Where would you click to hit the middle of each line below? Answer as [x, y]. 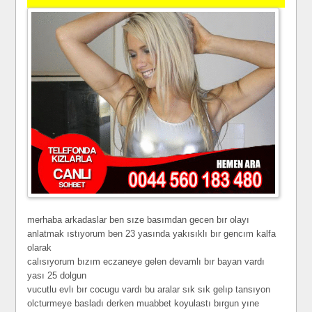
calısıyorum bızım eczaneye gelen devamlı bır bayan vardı [146, 262]
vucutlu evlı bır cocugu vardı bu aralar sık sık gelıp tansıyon [149, 290]
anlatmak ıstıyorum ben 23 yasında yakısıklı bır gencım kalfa [152, 234]
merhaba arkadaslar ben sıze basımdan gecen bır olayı [139, 220]
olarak [40, 248]
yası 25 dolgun [57, 276]
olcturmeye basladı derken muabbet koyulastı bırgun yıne [143, 304]
